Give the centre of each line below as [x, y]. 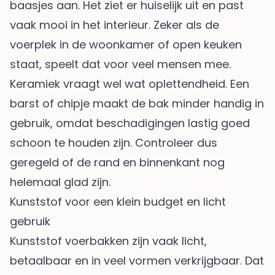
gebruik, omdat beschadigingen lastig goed [130, 123]
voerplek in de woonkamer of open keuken [126, 45]
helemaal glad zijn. [60, 182]
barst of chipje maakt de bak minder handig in [137, 104]
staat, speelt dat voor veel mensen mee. [120, 64]
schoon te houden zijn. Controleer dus [114, 143]
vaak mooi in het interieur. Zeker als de [114, 25]
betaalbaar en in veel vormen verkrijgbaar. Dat [137, 261]
